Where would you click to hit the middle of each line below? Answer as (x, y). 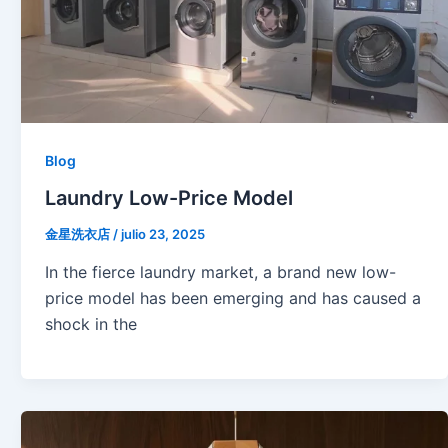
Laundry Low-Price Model (169, 198)
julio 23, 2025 (163, 234)
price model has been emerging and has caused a (233, 297)
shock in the (91, 323)
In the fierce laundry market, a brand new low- (221, 271)
